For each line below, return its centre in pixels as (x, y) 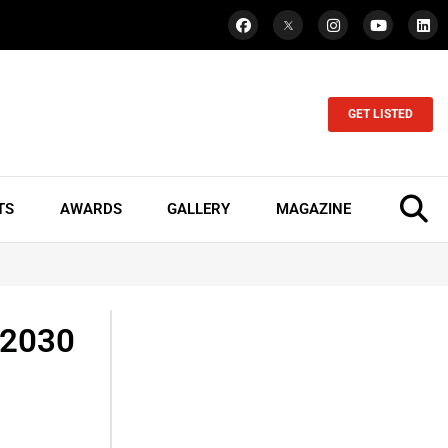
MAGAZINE (313, 209)
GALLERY (199, 209)
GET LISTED (381, 114)
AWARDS (90, 209)
